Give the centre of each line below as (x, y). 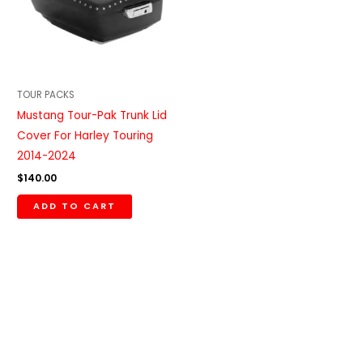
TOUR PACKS (46, 94)
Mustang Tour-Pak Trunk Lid (92, 116)
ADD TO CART (75, 206)
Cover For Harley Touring (85, 136)
